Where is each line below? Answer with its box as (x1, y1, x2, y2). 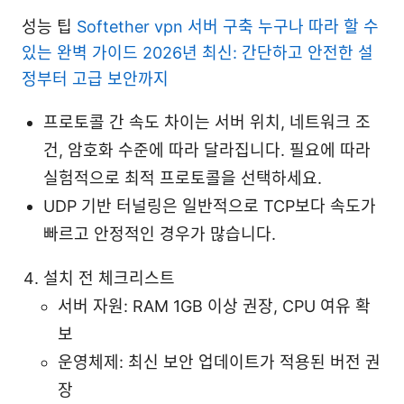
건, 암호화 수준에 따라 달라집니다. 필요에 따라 (43, 140, 371, 160)
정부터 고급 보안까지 (22, 69, 169, 88)
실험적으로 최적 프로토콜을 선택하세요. (43, 168, 322, 188)
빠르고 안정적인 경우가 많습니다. (43, 224, 276, 243)
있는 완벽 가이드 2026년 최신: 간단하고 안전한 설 (22, 42, 373, 62)
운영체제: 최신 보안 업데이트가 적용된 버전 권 (58, 352, 381, 372)
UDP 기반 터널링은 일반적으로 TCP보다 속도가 (43, 196, 376, 216)
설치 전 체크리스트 (43, 268, 175, 288)
